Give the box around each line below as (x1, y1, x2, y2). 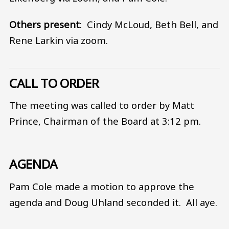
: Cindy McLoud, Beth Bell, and (80, 17, 218, 31)
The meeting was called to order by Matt (9, 99, 194, 112)
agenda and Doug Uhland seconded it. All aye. (9, 195, 217, 209)
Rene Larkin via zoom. (9, 33, 108, 47)
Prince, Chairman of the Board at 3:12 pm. (9, 114, 203, 128)
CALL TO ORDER (9, 74, 99, 91)
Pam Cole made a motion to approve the (9, 179, 194, 193)
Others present (9, 17, 80, 31)
